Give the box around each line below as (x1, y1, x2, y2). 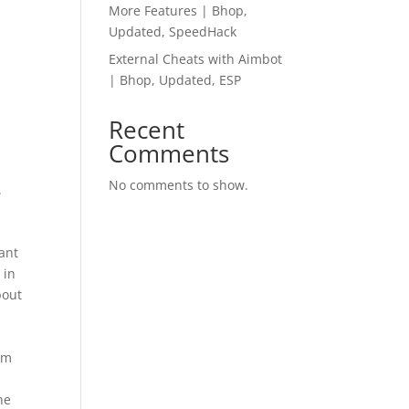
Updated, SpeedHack (109, 23, 237, 40)
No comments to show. (109, 176, 249, 194)
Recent (109, 113, 185, 146)
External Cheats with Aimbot (109, 50, 283, 68)
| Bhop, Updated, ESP (109, 71, 242, 89)
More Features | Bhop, (109, 2, 248, 19)
